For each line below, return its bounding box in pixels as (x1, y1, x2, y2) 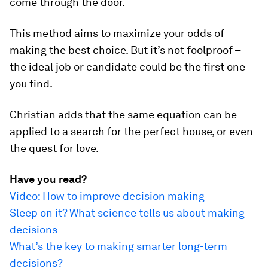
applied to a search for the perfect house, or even (10, 125, 253, 138)
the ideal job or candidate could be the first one (10, 60, 245, 74)
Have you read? (10, 173, 87, 186)
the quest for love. (10, 142, 99, 155)
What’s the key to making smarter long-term (10, 240, 227, 253)
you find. (10, 77, 53, 90)
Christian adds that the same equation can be (10, 108, 237, 121)
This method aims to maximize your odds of (10, 27, 224, 40)
